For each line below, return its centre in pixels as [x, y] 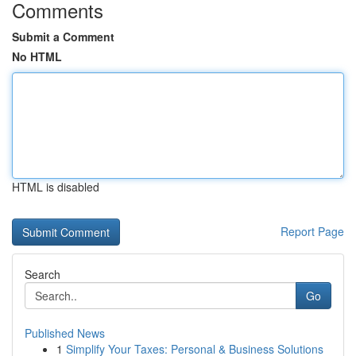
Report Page [312, 231]
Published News [65, 333]
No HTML [37, 56]
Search [43, 274]
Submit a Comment [63, 37]
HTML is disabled [56, 187]
